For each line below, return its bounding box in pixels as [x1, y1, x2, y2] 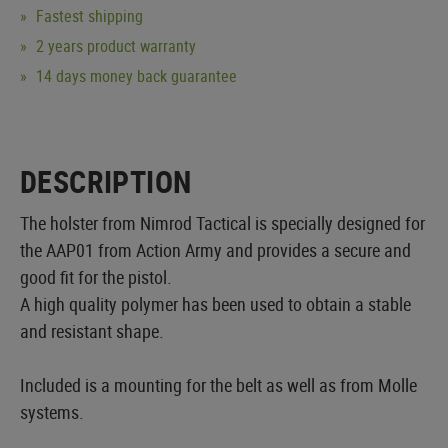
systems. [20, 399, 84, 424]
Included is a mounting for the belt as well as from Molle [20, 372, 417, 397]
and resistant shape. [20, 318, 164, 343]
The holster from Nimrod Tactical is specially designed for [20, 210, 425, 235]
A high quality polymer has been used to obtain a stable [20, 291, 411, 316]
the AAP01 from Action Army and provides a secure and [20, 237, 411, 262]
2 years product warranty [32, 34, 196, 57]
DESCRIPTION [20, 160, 192, 202]
